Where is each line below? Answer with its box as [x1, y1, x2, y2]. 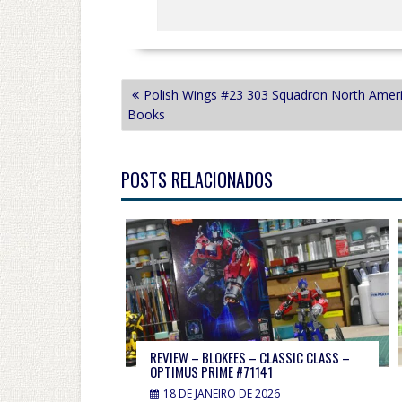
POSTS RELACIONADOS [120, 166, 273, 194]
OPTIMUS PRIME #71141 [149, 362, 273, 382]
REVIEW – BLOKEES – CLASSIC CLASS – [149, 347, 350, 368]
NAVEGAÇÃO [119, 74, 200, 102]
